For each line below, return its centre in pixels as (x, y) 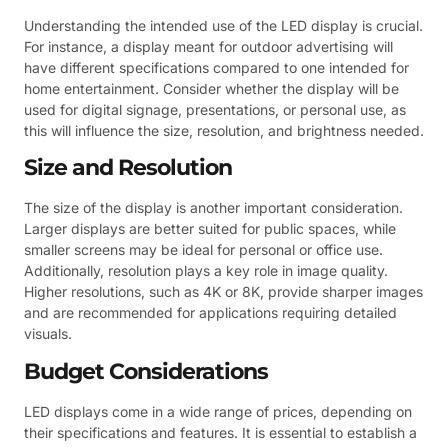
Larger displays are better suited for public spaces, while (210, 229)
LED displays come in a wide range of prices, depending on (218, 411)
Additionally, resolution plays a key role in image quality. (206, 271)
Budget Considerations (146, 371)
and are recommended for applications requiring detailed (210, 313)
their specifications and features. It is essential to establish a (220, 432)
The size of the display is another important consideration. (213, 208)
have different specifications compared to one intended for (216, 67)
